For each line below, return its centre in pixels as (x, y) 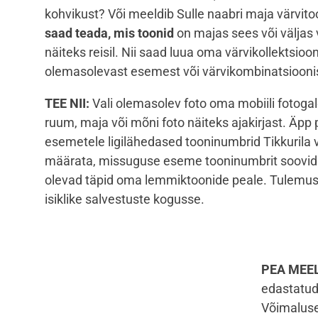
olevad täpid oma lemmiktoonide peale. (157, 180)
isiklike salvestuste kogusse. (125, 199)
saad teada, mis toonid (111, 33)
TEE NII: (67, 104)
